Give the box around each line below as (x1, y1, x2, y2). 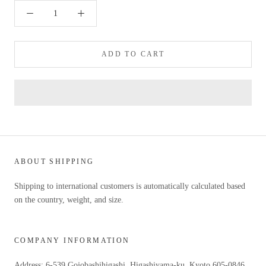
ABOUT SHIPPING (14, 157, 94, 166)
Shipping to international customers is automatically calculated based (14, 182, 245, 191)
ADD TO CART (101, 50, 165, 59)
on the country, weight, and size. (14, 195, 123, 205)
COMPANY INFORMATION (14, 236, 130, 245)
